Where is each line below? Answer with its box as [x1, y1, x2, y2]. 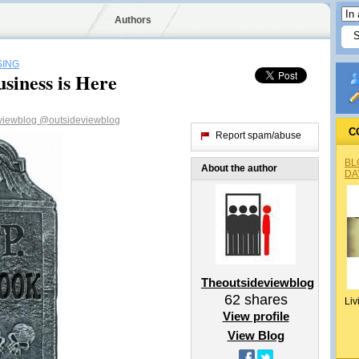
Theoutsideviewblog [201, 276, 314, 289]
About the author [201, 163, 277, 174]
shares [240, 292, 288, 308]
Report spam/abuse [216, 130, 301, 141]
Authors [114, 14, 151, 26]
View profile [222, 309, 289, 323]
